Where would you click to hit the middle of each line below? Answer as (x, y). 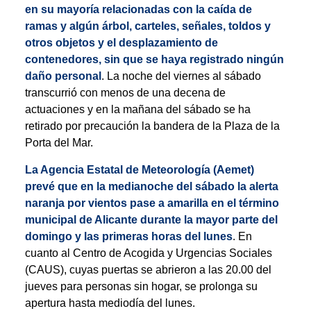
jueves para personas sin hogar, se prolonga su (141, 286)
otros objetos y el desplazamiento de (121, 43)
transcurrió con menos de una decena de (125, 93)
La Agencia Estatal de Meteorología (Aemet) (139, 169)
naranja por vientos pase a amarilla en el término (152, 203)
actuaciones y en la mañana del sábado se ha (137, 110)
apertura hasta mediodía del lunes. (110, 303)
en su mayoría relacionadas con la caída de (138, 10)
